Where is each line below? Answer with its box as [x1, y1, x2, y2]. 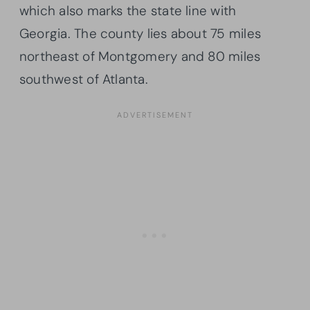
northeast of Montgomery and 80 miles [19, 47, 261, 65]
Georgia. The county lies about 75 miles [19, 24, 261, 42]
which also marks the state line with [19, 1, 237, 19]
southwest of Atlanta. [19, 70, 148, 88]
